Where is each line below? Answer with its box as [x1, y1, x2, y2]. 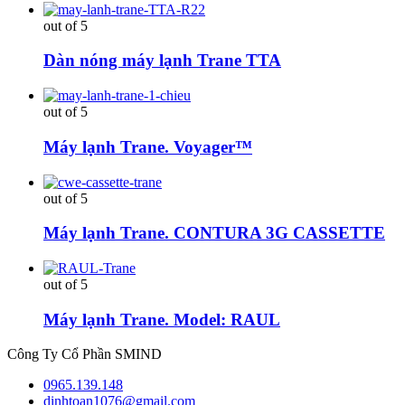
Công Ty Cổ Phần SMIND [7, 346, 162, 363]
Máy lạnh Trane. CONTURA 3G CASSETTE [43, 223, 385, 243]
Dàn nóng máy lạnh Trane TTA [43, 51, 281, 71]
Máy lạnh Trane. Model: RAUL [43, 309, 280, 329]
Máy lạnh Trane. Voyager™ [43, 137, 252, 156]
